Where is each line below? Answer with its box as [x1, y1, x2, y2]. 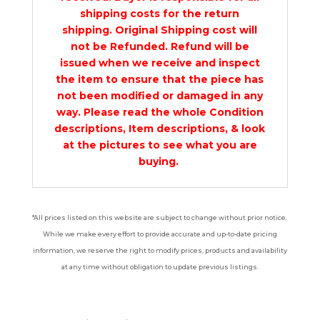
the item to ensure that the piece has [56, 73, 264, 86]
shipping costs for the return [80, 7, 240, 21]
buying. [138, 155, 181, 169]
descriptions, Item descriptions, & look [54, 122, 266, 136]
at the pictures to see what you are [62, 139, 257, 152]
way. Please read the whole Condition [56, 106, 264, 119]
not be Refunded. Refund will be [70, 40, 249, 54]
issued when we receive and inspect [59, 56, 260, 70]
